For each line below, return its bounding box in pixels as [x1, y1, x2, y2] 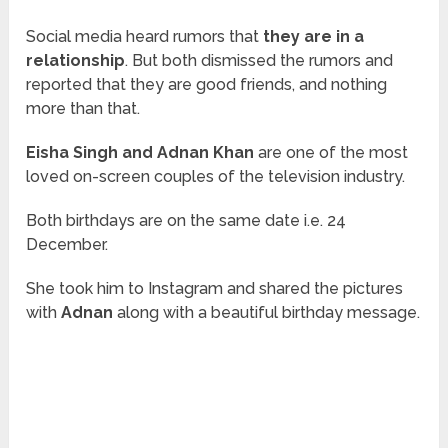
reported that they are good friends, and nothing [26, 75, 388, 95]
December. [26, 235, 109, 255]
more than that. [26, 99, 141, 119]
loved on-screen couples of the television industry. [26, 167, 406, 187]
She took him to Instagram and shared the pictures [26, 279, 404, 299]
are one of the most [258, 143, 409, 163]
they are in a [263, 27, 365, 47]
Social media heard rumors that [26, 27, 264, 47]
